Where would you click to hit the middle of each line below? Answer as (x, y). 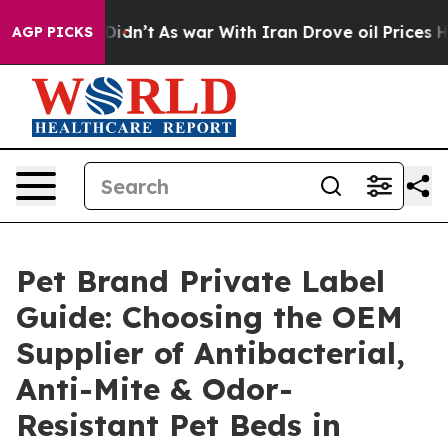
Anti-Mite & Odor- (154, 389)
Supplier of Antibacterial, (210, 353)
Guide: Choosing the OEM (209, 317)
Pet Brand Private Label (200, 281)
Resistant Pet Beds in (178, 425)
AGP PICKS (52, 32)
